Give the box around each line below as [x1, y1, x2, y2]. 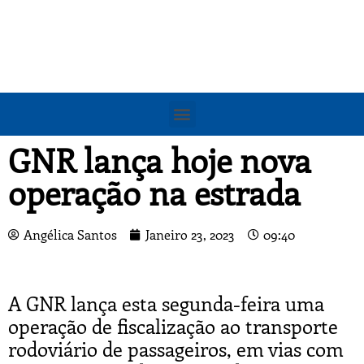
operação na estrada [8, 170, 301, 214]
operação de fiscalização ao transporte [8, 313, 338, 340]
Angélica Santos [24, 225, 117, 243]
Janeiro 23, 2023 [145, 225, 235, 243]
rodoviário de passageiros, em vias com [8, 336, 344, 362]
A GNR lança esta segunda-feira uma [8, 290, 324, 317]
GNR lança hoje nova [8, 137, 311, 181]
